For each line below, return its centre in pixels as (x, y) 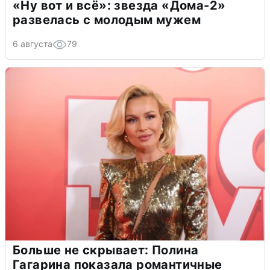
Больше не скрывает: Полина (106, 250)
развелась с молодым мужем (107, 20)
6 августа (33, 43)
